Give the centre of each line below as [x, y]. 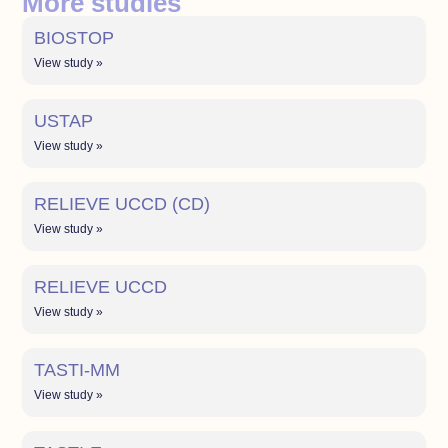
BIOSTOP [74, 37]
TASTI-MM [77, 369]
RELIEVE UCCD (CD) [122, 203]
